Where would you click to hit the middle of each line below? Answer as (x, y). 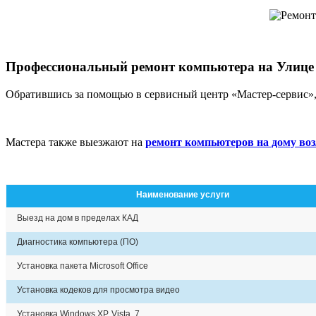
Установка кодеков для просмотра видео (98, 290)
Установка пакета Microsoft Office (83, 266)
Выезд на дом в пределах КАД (78, 218)
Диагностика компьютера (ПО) (78, 242)
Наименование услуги (183, 194)
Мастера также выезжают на (75, 142)
